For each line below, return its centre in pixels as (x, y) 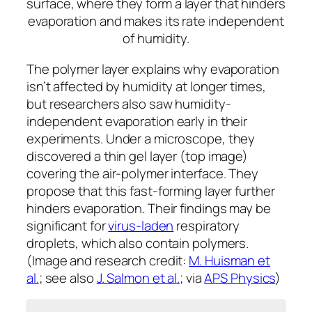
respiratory (207, 225)
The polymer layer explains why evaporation (153, 69)
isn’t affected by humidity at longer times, (146, 86)
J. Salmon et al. (138, 278)
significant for (68, 225)
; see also (68, 278)
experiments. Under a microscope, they (141, 138)
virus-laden (141, 225)
